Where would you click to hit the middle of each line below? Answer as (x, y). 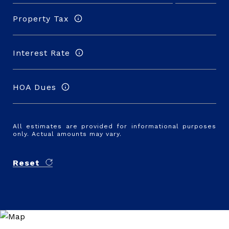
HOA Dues (35, 87)
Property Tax (41, 18)
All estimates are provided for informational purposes (114, 126)
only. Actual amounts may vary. (67, 134)
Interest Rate (41, 53)
